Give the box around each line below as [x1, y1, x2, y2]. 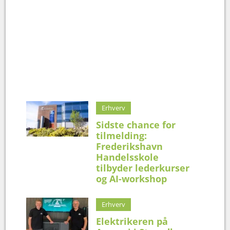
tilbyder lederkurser [96, 162, 190, 175]
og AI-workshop [96, 172, 167, 185]
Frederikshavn [96, 140, 163, 153]
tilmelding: [96, 129, 147, 142]
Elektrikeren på [96, 215, 168, 228]
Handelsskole [96, 151, 159, 164]
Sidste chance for [96, 119, 176, 131]
